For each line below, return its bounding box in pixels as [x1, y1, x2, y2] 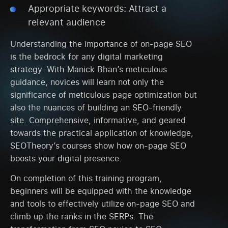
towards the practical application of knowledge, [10, 127, 193, 139]
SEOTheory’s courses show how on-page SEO [10, 140, 186, 152]
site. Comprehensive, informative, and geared [10, 115, 186, 126]
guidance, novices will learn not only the [10, 76, 164, 88]
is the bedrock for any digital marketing [10, 51, 163, 63]
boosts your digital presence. [10, 153, 122, 164]
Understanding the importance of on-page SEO [10, 38, 192, 50]
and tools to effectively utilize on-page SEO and [10, 198, 195, 210]
